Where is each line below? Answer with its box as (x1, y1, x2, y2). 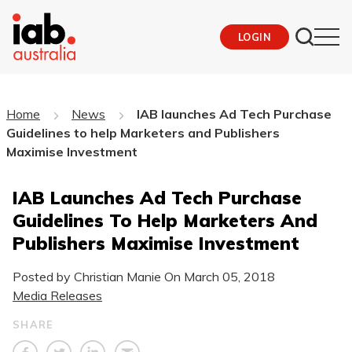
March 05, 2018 (184, 268, 275, 284)
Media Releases (13, 287, 102, 303)
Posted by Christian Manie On (13, 268, 184, 284)
